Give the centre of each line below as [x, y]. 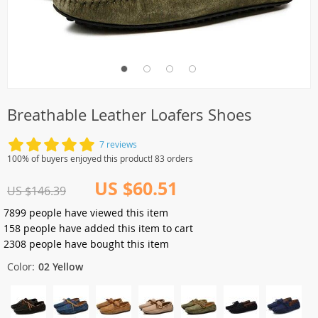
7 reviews [118, 144]
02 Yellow [61, 267]
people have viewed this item [97, 213]
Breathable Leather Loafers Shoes [130, 115]
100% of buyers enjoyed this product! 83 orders [100, 158]
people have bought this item [98, 244]
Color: [21, 267]
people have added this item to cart [107, 228]
